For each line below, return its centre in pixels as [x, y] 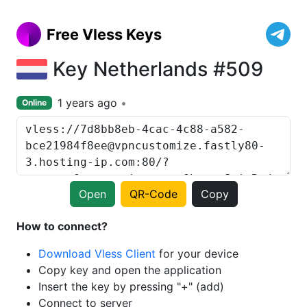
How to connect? [62, 226]
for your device [197, 254]
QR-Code [153, 194]
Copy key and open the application [130, 270]
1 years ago [87, 103]
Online [34, 102]
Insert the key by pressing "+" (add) [131, 286]
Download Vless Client [97, 254]
